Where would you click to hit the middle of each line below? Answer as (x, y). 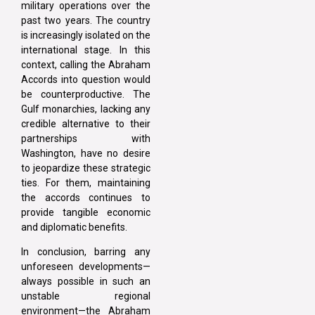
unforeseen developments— (86, 266)
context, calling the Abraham (86, 64)
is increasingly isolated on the (86, 35)
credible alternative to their (86, 123)
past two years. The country (86, 20)
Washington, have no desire (86, 153)
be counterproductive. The (86, 94)
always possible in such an (86, 281)
